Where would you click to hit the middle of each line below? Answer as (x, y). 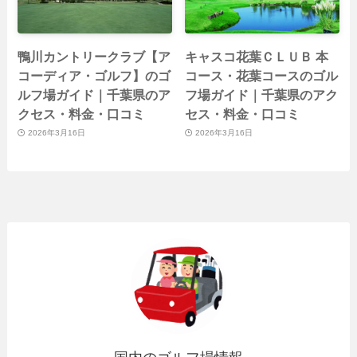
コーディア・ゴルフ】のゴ (94, 75)
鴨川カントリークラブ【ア (94, 56)
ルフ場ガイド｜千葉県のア (94, 94)
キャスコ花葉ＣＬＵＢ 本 (257, 56)
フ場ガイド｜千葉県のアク (262, 94)
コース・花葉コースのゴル (262, 75)
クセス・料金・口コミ (82, 114)
